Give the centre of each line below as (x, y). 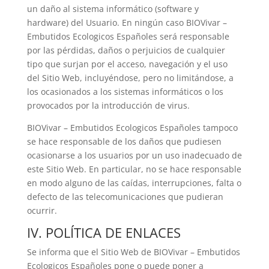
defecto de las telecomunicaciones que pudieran (125, 197)
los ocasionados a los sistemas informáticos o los (125, 92)
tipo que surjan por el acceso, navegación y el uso (127, 64)
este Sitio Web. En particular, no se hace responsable (134, 169)
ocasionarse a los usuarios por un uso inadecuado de (134, 155)
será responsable (193, 36)
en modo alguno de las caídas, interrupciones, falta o (134, 183)
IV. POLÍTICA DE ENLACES (104, 232)
